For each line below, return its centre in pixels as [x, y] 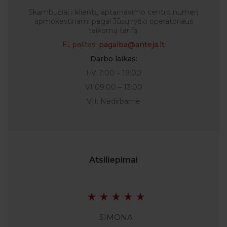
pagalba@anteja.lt [132, 44]
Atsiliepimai [113, 160]
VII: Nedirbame [113, 101]
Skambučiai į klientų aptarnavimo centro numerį [113, 12]
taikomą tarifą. [113, 30]
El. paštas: [81, 44]
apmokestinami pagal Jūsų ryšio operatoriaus [113, 21]
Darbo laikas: [113, 59]
